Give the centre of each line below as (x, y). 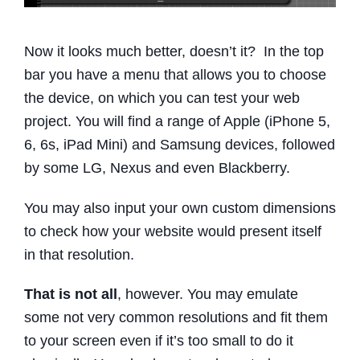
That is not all (71, 295)
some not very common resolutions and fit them (176, 318)
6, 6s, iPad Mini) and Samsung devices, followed (180, 144)
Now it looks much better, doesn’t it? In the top (174, 51)
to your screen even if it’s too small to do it (159, 341)
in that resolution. (79, 254)
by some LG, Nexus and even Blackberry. (157, 168)
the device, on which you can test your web (162, 98)
